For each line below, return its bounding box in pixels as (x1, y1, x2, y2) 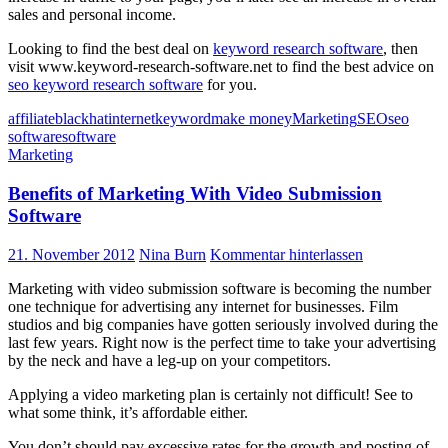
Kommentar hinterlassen (210, 245, 363, 263)
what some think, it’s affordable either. (8, 403, 248, 421)
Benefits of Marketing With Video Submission (8, 182, 382, 204)
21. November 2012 (8, 245, 135, 263)
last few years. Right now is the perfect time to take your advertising (8, 333, 436, 351)
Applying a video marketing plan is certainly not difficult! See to (8, 385, 413, 403)
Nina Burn (139, 245, 206, 263)
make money (211, 110, 292, 128)
